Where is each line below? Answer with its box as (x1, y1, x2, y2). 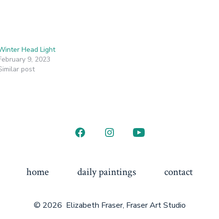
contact (164, 165, 193, 178)
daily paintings (77, 165, 136, 178)
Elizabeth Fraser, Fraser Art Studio (66, 199, 186, 211)
